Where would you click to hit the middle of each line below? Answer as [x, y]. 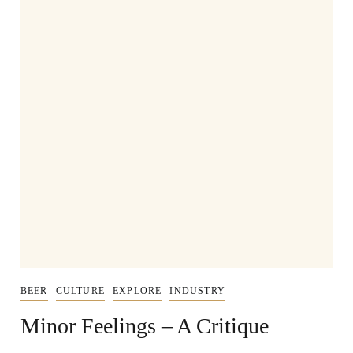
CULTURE [80, 291]
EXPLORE [137, 291]
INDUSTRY [197, 291]
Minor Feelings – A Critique [144, 326]
